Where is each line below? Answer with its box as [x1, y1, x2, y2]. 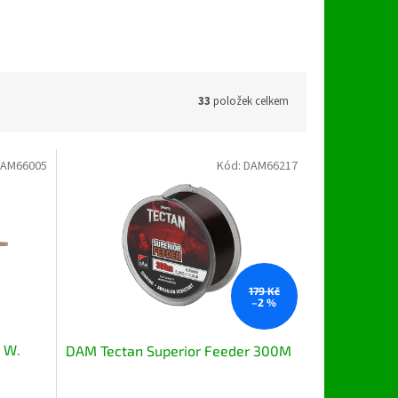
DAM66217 [243, 156, 298, 175]
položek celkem [211, 93, 289, 110]
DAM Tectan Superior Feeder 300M [65, 342, 291, 359]
